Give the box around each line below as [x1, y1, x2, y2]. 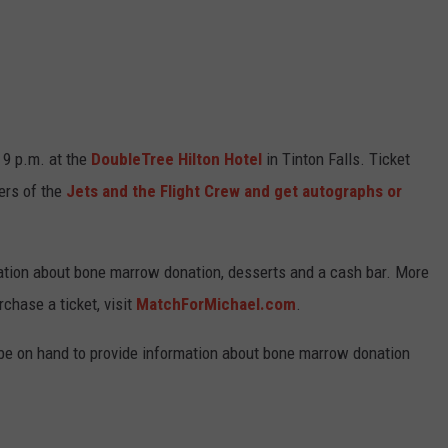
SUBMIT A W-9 [200, 83, 285, 99]
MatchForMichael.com [136, 294, 296, 315]
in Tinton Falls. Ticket [262, 149, 410, 170]
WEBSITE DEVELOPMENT [200, 33, 345, 49]
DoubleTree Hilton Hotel [91, 149, 262, 170]
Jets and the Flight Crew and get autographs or [66, 181, 402, 202]
